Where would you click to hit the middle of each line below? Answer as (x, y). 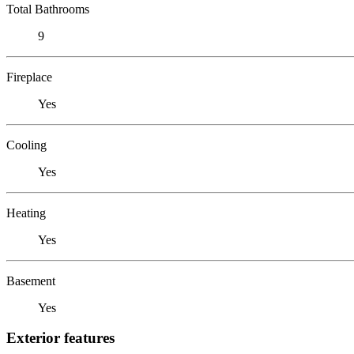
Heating (26, 213)
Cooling (26, 145)
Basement (31, 281)
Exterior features (60, 338)
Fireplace (29, 77)
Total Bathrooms (48, 9)
